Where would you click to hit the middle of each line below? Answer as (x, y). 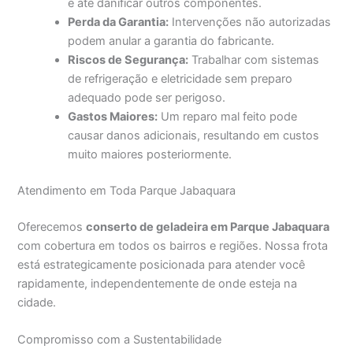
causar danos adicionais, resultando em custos (194, 136)
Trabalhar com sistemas (254, 60)
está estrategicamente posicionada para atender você (162, 264)
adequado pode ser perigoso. (147, 98)
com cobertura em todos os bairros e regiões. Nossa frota (173, 245)
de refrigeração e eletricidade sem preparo (180, 79)
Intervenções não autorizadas (250, 22)
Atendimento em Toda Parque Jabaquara (127, 190)
